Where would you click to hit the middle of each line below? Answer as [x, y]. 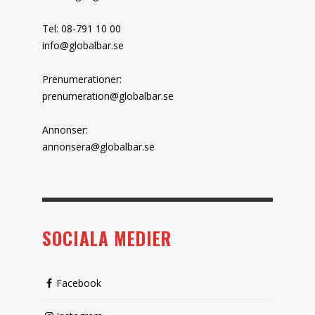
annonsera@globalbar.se [98, 146]
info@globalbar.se [83, 45]
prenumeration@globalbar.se [108, 96]
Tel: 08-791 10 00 [82, 28]
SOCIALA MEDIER [107, 238]
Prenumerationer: [82, 79]
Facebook [78, 283]
